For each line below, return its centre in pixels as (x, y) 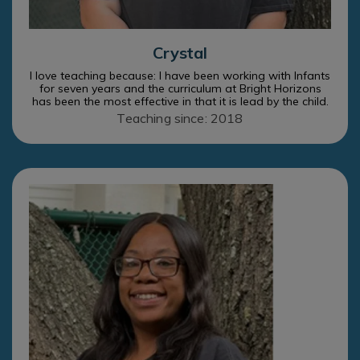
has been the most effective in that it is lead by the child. (180, 102)
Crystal (180, 53)
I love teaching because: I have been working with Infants (180, 76)
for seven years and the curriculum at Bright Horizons (180, 89)
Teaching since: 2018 (180, 119)
